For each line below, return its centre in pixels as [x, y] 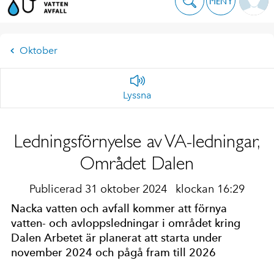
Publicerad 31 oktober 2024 [100, 189]
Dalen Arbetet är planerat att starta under [117, 238]
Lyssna [137, 95]
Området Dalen [137, 163]
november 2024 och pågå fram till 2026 [113, 253]
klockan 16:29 [210, 189]
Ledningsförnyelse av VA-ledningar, [137, 141]
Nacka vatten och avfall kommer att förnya [119, 209]
